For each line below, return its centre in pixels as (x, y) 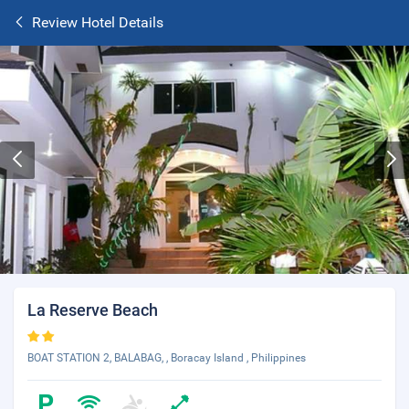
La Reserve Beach (93, 310)
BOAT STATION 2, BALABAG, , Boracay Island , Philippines (167, 358)
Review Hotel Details (98, 22)
